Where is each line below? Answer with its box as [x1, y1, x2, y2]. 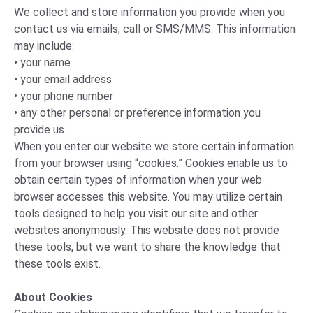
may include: [14, 39, 74, 52]
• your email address [14, 73, 112, 86]
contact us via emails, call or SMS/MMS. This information [14, 22, 296, 36]
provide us [14, 123, 64, 136]
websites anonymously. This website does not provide [14, 224, 279, 237]
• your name [14, 56, 71, 69]
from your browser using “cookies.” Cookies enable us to [14, 156, 288, 170]
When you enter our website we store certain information [14, 140, 294, 153]
